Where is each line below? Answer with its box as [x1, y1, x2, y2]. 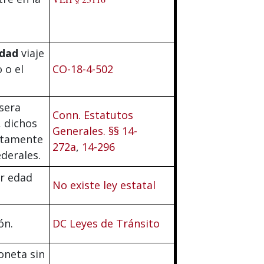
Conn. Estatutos [52, 107, 133, 122]
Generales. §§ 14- [52, 123, 137, 138]
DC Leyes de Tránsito [52, 216, 160, 230]
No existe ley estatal [52, 177, 156, 192]
